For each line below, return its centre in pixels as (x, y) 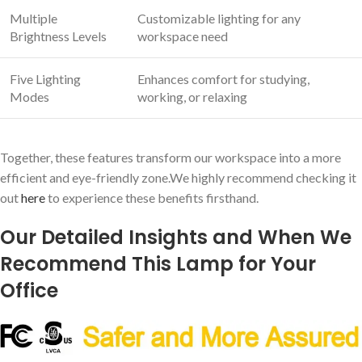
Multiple (34, 18)
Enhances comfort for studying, (223, 78)
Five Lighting (45, 78)
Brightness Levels (58, 36)
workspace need (183, 36)
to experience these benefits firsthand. (152, 197)
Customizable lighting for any (219, 18)
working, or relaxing (192, 96)
